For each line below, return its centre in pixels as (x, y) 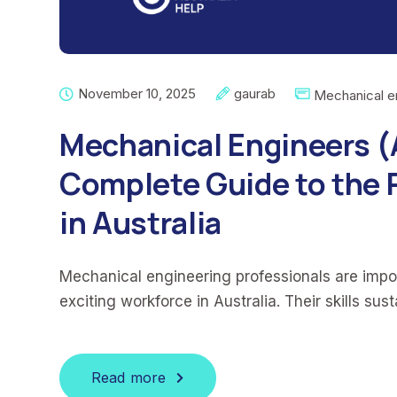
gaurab (255, 93)
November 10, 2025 (137, 93)
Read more (129, 378)
